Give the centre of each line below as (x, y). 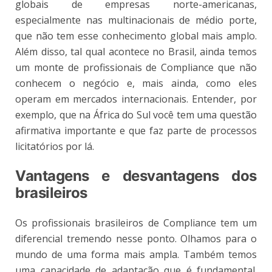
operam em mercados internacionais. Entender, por (136, 99)
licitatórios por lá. (55, 147)
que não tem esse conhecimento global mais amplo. (136, 36)
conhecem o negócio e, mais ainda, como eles (136, 83)
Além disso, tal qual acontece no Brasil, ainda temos (136, 52)
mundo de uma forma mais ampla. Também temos (136, 255)
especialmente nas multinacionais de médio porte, (136, 20)
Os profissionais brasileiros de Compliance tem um (136, 223)
